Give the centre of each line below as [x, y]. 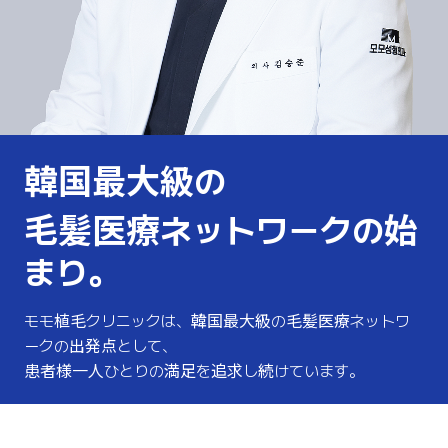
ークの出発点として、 [100, 347]
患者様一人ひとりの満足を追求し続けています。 [194, 372]
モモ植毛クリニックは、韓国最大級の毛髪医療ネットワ [217, 322]
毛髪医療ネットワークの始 [221, 231]
